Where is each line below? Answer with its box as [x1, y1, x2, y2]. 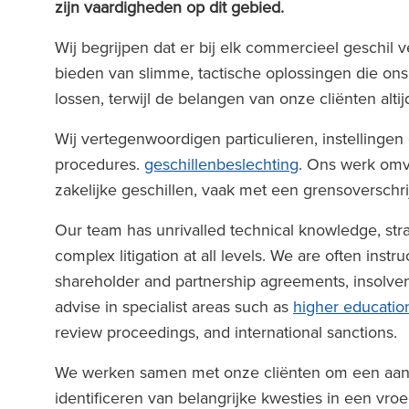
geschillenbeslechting [144, 152, 299, 175]
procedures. [55, 152, 144, 175]
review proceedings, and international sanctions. [55, 320, 402, 343]
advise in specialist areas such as [55, 295, 293, 318]
